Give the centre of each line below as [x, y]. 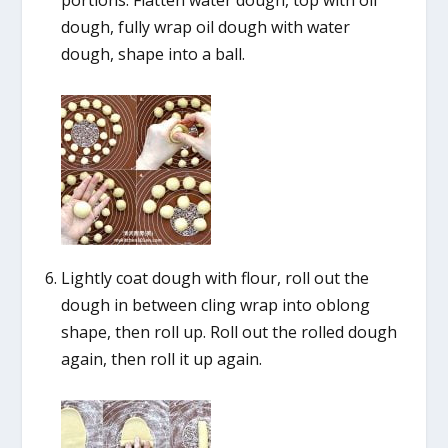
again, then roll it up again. [161, 358]
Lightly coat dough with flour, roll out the [214, 277]
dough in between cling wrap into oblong [215, 304]
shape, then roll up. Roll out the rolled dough [228, 331]
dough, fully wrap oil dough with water [205, 27]
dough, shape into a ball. [152, 54]
